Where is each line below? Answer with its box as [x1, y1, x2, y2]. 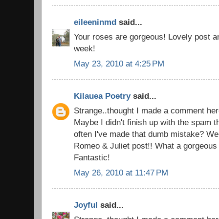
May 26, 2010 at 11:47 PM [74, 168, 168, 178]
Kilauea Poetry [74, 90, 131, 101]
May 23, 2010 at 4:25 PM [74, 59, 164, 69]
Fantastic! [74, 153, 110, 163]
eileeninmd [74, 17, 116, 27]
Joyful [74, 199, 98, 210]
